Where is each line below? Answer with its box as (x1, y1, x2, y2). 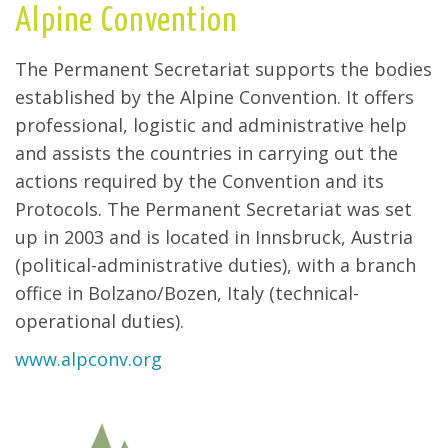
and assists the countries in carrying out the (15, 140, 398, 165)
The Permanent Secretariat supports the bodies (15, 56, 432, 81)
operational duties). (15, 308, 184, 333)
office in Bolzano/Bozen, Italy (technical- (15, 280, 359, 305)
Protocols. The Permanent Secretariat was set (15, 196, 412, 221)
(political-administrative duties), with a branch (15, 252, 416, 277)
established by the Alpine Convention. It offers (15, 84, 414, 109)
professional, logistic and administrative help (15, 112, 407, 137)
